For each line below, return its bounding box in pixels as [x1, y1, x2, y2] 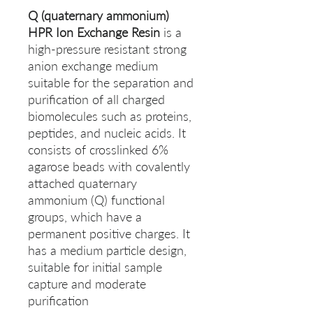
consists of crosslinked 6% [28, 142, 168, 158]
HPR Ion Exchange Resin [28, 24, 160, 41]
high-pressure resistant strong [28, 41, 187, 57]
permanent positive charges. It [28, 226, 190, 242]
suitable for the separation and [28, 75, 194, 91]
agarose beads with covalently [28, 159, 190, 175]
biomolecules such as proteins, [28, 108, 191, 124]
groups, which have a [28, 209, 142, 225]
